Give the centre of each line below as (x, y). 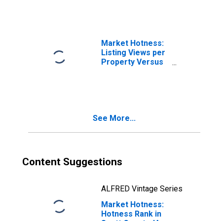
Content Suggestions (72, 162)
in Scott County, (130, 81)
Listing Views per (133, 53)
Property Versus (132, 62)
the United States (134, 71)
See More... (114, 118)
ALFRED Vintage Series (142, 189)
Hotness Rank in (131, 214)
